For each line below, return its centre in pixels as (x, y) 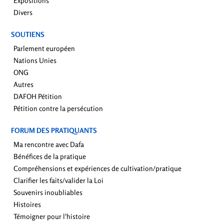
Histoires (27, 204)
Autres (23, 84)
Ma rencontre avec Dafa (49, 144)
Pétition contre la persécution (58, 108)
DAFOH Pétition (38, 96)
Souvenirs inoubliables (48, 192)
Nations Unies (35, 60)
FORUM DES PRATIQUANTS (54, 130)
